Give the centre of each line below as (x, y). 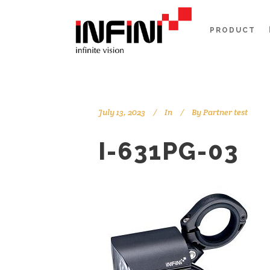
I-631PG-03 (168, 151)
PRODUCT (233, 30)
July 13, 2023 (122, 112)
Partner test (225, 112)
